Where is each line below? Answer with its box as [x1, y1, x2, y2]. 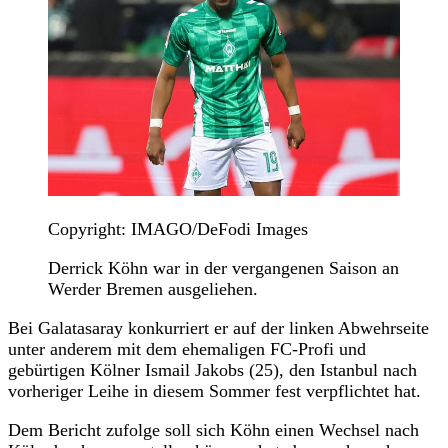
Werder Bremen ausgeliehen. [48, 278, 258, 299]
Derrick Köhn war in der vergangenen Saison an [48, 257, 399, 278]
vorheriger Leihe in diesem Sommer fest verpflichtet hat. [8, 380, 421, 401]
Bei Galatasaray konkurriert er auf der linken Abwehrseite [8, 317, 429, 338]
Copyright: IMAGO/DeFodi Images [48, 218, 308, 239]
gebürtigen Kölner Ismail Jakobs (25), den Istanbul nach [8, 359, 417, 380]
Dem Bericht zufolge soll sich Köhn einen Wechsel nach [8, 419, 419, 440]
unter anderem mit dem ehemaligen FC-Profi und [8, 338, 366, 359]
